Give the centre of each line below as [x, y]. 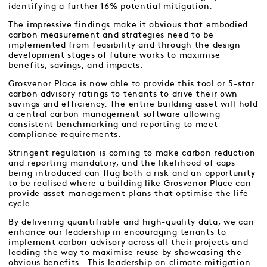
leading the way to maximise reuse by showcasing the [125, 252]
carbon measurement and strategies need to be [111, 35]
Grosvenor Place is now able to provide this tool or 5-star [131, 84]
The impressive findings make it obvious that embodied [128, 25]
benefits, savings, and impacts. [76, 65]
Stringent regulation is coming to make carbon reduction [132, 153]
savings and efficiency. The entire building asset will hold [133, 104]
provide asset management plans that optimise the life [129, 193]
